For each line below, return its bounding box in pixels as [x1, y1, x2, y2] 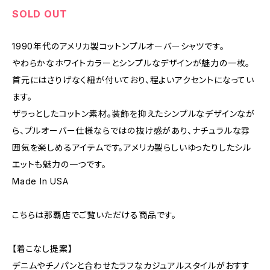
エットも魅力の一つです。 [12, 159, 107, 169]
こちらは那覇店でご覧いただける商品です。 [12, 210, 177, 220]
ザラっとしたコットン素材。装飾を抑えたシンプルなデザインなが [12, 108, 256, 119]
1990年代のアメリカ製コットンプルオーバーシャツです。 [12, 41, 225, 51]
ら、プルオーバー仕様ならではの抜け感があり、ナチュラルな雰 [12, 125, 251, 136]
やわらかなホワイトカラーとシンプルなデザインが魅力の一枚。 [12, 58, 251, 68]
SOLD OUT [12, 8, 67, 20]
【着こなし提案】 [12, 243, 73, 254]
